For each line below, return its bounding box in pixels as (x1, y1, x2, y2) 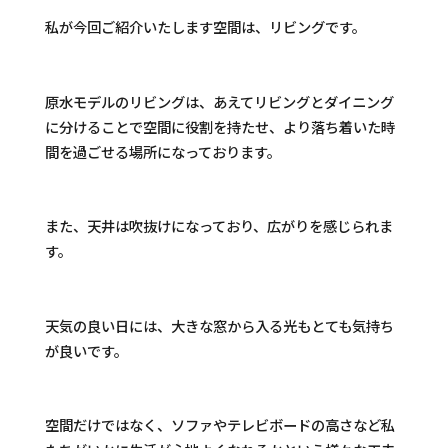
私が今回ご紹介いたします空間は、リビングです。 (44, 15, 366, 37)
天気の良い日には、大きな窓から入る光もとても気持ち (44, 314, 394, 336)
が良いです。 (44, 339, 128, 361)
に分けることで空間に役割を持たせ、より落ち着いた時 (44, 115, 395, 137)
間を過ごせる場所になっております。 (44, 140, 281, 162)
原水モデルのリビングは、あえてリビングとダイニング (44, 90, 394, 112)
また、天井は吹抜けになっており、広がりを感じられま (44, 215, 393, 237)
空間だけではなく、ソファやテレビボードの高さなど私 (44, 414, 395, 436)
